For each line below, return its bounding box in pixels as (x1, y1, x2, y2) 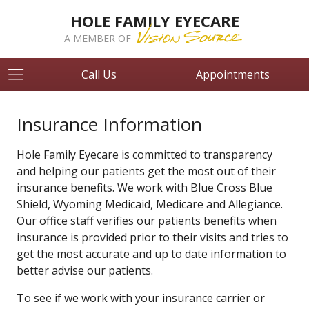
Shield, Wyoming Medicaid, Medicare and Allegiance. (17, 197, 283, 212)
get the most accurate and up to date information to (17, 246, 286, 261)
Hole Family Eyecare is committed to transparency (17, 147, 275, 162)
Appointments (196, 67, 270, 82)
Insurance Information (17, 112, 202, 137)
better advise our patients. (17, 263, 153, 278)
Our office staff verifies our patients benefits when (17, 213, 277, 228)
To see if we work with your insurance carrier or (17, 290, 265, 306)
